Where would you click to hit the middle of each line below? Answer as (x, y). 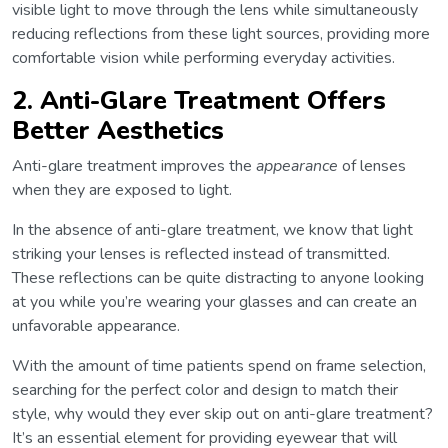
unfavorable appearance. (96, 326)
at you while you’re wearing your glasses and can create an (214, 302)
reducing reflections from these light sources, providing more (221, 34)
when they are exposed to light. (122, 190)
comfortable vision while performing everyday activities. (203, 58)
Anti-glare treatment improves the (134, 166)
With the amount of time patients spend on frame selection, (219, 366)
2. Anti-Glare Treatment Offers (199, 101)
